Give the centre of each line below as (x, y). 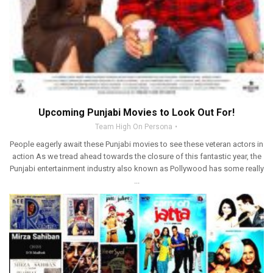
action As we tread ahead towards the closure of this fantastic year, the (136, 156)
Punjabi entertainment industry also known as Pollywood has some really (136, 168)
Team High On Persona (134, 126)
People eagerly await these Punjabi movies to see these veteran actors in (136, 144)
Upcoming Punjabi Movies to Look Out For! (136, 112)
